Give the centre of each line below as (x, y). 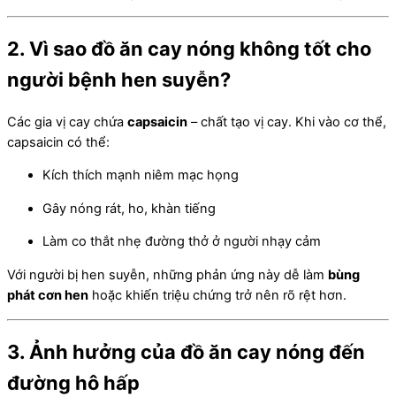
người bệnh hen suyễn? (119, 80)
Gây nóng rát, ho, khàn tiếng (129, 208)
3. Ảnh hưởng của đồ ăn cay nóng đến (186, 351)
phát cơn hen (48, 295)
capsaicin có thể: (58, 142)
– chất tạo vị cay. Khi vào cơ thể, (287, 122)
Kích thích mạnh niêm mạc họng (141, 175)
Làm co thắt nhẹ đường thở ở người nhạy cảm (182, 242)
